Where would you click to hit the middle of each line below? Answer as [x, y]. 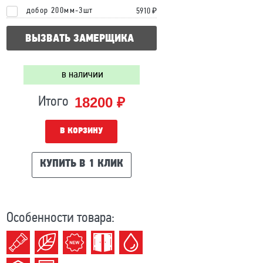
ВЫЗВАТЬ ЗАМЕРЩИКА [79, 39]
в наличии [82, 75]
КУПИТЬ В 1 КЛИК [81, 164]
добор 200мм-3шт [60, 11]
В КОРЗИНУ [82, 131]
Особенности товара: [60, 218]
